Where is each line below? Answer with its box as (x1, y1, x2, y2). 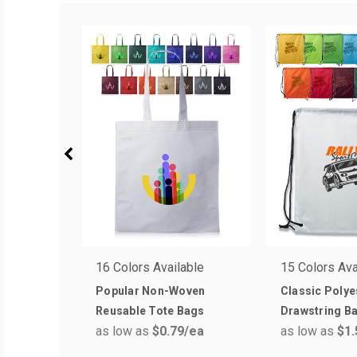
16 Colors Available (96, 259, 204, 275)
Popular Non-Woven (96, 284, 206, 297)
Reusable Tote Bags (96, 304, 205, 317)
